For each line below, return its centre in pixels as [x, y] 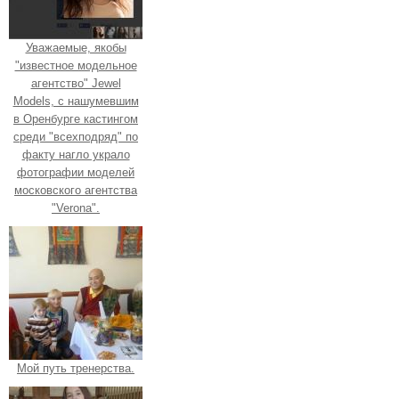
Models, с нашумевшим [76, 101]
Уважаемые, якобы [76, 47]
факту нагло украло [76, 154]
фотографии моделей [76, 172]
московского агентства [76, 190]
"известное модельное [76, 65]
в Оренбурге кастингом [76, 118]
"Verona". [76, 208]
